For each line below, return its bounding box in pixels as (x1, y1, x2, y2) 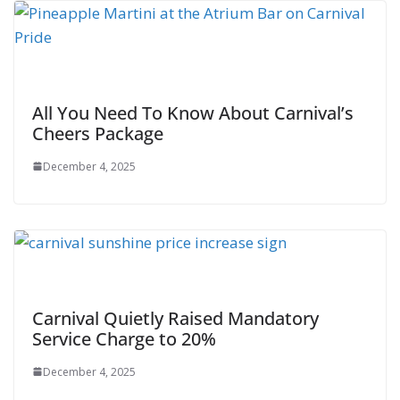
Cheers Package (32, 121, 163, 146)
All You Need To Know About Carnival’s (32, 100, 354, 125)
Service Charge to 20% (32, 326, 216, 351)
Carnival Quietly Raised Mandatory (32, 305, 319, 330)
